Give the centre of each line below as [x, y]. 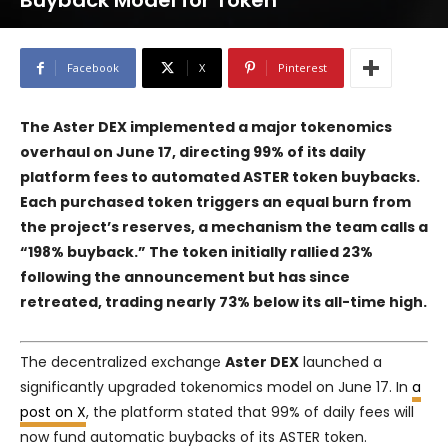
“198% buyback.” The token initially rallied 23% [196, 252]
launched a [340, 362]
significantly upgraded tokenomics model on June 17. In [216, 387]
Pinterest [302, 68]
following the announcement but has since [185, 277]
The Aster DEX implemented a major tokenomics [206, 127]
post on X [53, 412]
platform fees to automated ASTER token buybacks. [220, 177]
